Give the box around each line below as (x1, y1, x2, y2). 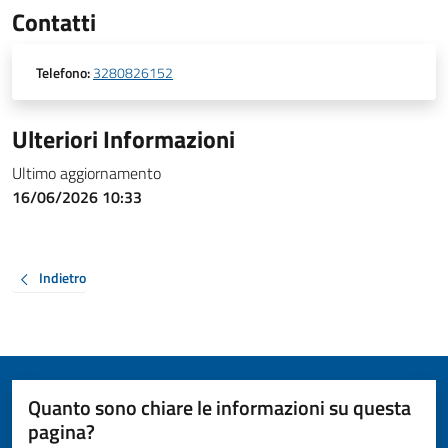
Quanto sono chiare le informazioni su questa (28, 391, 411, 423)
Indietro (39, 267, 86, 289)
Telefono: (36, 62, 90, 84)
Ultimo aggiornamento (12, 161, 161, 185)
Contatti (12, 4, 96, 40)
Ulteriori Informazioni (12, 121, 235, 157)
